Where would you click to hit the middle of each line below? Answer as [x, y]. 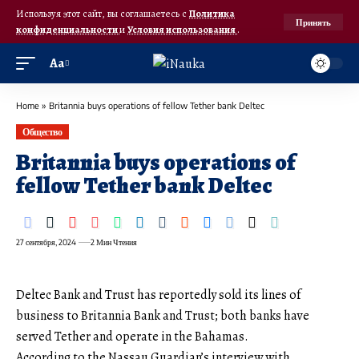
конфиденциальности [68, 29]
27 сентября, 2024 [46, 242]
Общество [42, 131]
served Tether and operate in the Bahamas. [132, 337]
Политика [212, 13]
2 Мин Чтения [113, 242]
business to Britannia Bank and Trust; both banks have [163, 316]
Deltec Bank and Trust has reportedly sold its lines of [158, 295]
